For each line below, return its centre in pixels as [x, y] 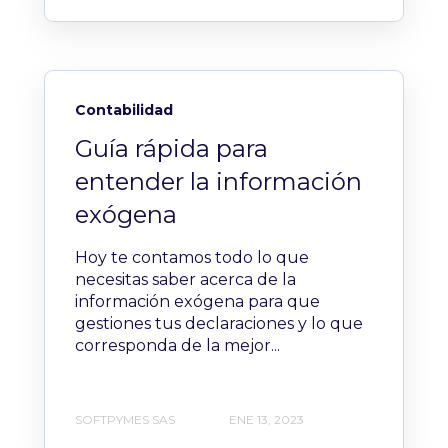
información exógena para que [197, 302]
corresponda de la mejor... [177, 346]
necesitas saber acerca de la [185, 280]
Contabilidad [124, 110]
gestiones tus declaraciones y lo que [219, 324]
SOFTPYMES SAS [125, 419]
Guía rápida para [171, 149]
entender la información [218, 182]
